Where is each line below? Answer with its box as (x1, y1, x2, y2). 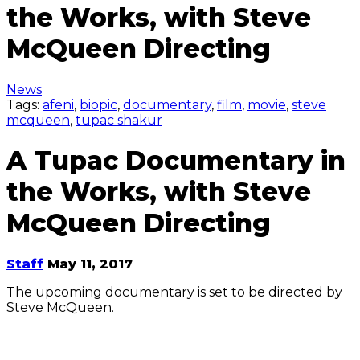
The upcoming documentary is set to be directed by (6, 284, 342, 300)
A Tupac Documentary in (6, 145, 346, 177)
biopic (80, 96, 117, 112)
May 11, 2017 (47, 256, 133, 272)
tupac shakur (76, 112, 162, 128)
